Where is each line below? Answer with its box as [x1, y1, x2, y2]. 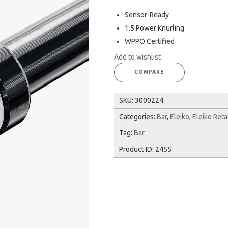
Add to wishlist [114, 52, 161, 61]
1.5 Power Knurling [125, 23, 184, 32]
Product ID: [119, 145, 155, 153]
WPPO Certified [125, 37, 175, 45]
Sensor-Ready [125, 10, 169, 19]
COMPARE [134, 69, 164, 75]
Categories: [119, 112, 157, 121]
